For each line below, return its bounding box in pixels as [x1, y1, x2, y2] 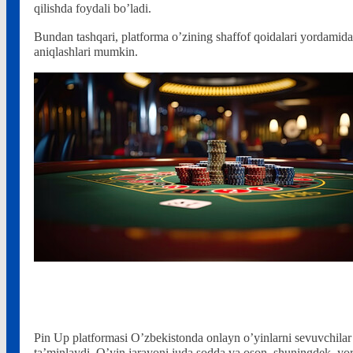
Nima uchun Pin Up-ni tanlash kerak [33, 284, 307, 312]
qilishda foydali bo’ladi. [33, 2, 151, 17]
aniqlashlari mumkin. [33, 44, 138, 59]
